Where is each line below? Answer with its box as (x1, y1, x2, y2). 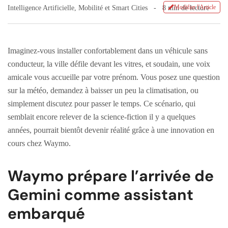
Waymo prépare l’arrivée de (8, 165, 214, 186)
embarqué (8, 203, 85, 223)
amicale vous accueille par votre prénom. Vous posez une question (8, 72, 220, 81)
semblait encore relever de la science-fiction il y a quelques (8, 112, 195, 121)
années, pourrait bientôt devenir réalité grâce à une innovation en (8, 125, 214, 134)
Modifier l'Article (174, 4, 216, 11)
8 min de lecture (162, 4, 209, 12)
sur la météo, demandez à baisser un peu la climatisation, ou (8, 85, 198, 95)
